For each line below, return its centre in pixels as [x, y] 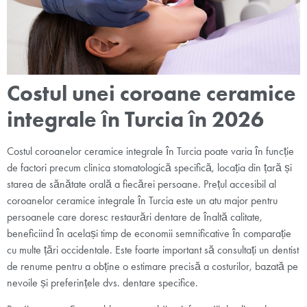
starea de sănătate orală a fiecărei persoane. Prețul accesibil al [142, 184]
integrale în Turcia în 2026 [135, 119]
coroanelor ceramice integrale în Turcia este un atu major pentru [142, 201]
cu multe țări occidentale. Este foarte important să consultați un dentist [153, 250]
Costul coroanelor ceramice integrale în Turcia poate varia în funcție [150, 151]
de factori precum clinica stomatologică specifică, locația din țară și [149, 168]
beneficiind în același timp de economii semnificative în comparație [149, 234]
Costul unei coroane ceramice [151, 93]
